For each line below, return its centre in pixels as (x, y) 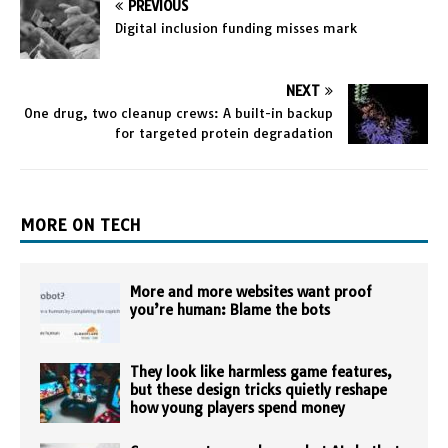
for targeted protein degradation (224, 133)
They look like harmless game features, (261, 372)
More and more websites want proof (251, 292)
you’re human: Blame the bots (230, 310)
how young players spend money (237, 408)
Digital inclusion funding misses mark (236, 28)
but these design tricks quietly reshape (258, 390)
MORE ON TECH (80, 225)
